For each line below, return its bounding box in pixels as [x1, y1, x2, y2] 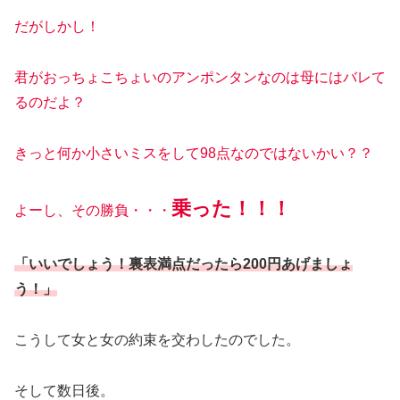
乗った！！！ [171, 197, 291, 221]
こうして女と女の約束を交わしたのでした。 [14, 332, 300, 348]
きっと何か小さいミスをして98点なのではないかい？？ [14, 145, 373, 161]
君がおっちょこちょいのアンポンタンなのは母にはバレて [14, 69, 386, 85]
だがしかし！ [14, 19, 100, 35]
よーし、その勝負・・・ [14, 203, 171, 219]
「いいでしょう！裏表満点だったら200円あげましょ [14, 256, 353, 272]
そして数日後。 [14, 382, 114, 398]
